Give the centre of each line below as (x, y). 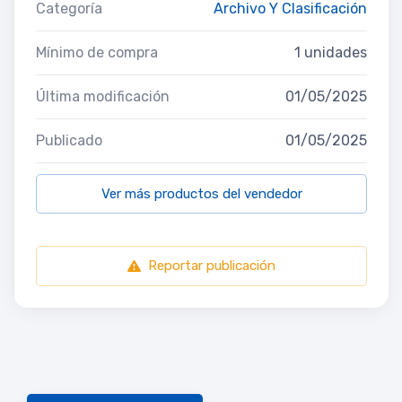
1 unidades (331, 52)
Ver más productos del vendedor (201, 193)
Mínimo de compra (97, 52)
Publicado (69, 140)
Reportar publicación (212, 265)
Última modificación (103, 96)
